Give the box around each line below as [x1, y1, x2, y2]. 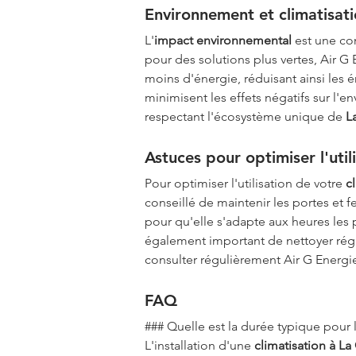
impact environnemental [154, 32, 292, 48]
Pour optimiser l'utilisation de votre [145, 175, 346, 191]
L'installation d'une [145, 337, 254, 353]
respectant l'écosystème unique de [145, 108, 346, 124]
